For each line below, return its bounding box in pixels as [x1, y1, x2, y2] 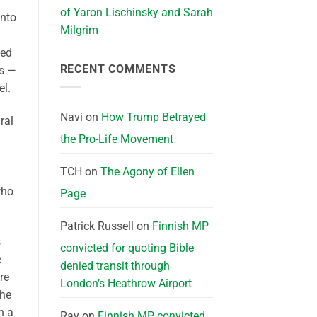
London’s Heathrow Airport [59, 276, 192, 290]
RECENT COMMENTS [59, 62, 176, 76]
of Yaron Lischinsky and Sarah [59, 6, 213, 20]
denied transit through [59, 258, 170, 272]
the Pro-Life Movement [59, 132, 173, 146]
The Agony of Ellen [100, 164, 195, 178]
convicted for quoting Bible [59, 241, 194, 255]
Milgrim [59, 23, 98, 38]
